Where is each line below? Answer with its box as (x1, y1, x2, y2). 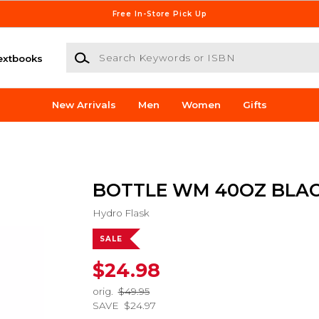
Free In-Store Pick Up (112, 9, 207, 19)
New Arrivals (52, 99, 117, 111)
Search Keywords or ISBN (65, 43, 193, 56)
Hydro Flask (92, 206, 150, 219)
